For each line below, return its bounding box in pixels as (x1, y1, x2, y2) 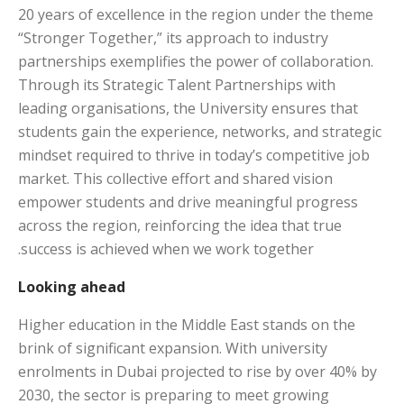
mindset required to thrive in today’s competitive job (18, 144, 370, 165)
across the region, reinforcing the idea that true (18, 215, 342, 235)
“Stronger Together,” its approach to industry (18, 27, 328, 48)
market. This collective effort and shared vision (18, 168, 333, 188)
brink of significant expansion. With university (18, 337, 327, 358)
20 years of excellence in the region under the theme (18, 4, 373, 24)
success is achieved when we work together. (21, 238, 314, 259)
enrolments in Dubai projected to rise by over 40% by (18, 361, 377, 381)
